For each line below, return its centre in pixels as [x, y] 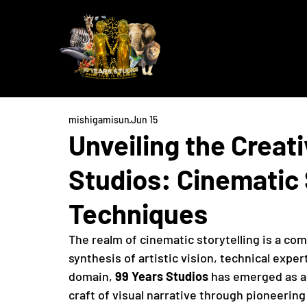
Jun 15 [144, 119]
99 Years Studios [162, 277]
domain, [92, 277]
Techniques [138, 213]
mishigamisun [99, 119]
